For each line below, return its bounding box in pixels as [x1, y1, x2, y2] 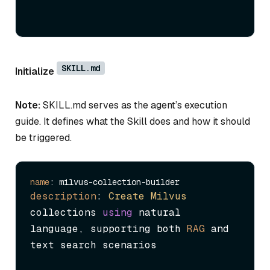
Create [108, 190, 145, 203]
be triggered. [15, 131, 72, 145]
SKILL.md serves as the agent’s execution [40, 99, 227, 112]
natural [133, 206, 181, 219]
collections [30, 206, 102, 219]
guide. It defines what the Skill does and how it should [15, 115, 250, 128]
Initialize [15, 65, 54, 78]
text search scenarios [30, 239, 157, 252]
